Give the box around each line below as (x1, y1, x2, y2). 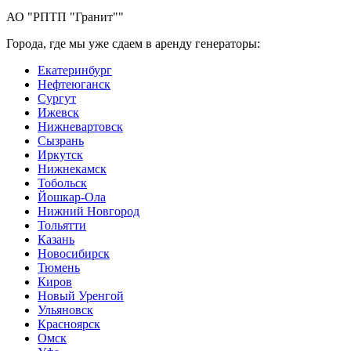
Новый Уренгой (38, 288, 124, 302)
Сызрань (38, 133, 84, 147)
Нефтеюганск (38, 77, 110, 91)
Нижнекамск (38, 161, 107, 175)
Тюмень (38, 260, 80, 274)
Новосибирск (38, 246, 110, 260)
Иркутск (38, 147, 83, 161)
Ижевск (38, 105, 79, 119)
